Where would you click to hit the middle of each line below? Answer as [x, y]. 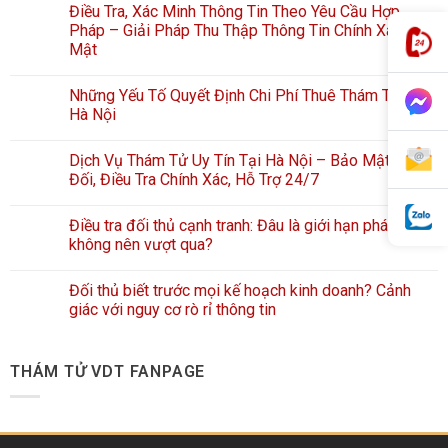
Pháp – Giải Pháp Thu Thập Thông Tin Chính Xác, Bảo [253, 31]
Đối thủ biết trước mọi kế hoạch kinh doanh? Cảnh [240, 291]
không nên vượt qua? [141, 245]
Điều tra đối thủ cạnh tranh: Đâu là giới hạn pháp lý [241, 226]
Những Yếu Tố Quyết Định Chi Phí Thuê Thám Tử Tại [248, 96]
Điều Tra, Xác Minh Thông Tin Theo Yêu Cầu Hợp [234, 12]
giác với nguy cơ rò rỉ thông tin [172, 310]
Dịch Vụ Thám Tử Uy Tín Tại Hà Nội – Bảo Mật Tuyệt [250, 161]
